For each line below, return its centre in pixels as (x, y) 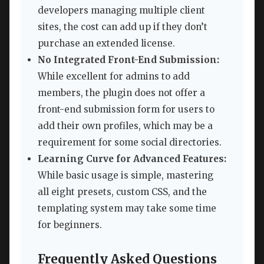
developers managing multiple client (121, 10)
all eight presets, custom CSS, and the (122, 192)
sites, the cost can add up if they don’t (123, 27)
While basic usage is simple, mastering (126, 175)
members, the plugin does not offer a (121, 93)
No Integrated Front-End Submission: (128, 60)
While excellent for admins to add (114, 76)
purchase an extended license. (106, 43)
